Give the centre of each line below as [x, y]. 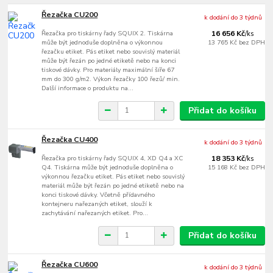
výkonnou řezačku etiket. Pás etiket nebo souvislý [113, 176]
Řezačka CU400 [70, 139]
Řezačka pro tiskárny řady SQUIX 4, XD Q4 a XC [112, 158]
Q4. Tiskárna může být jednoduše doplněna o [108, 167]
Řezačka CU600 [70, 264]
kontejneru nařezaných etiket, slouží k [97, 204]
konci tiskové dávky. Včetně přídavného [98, 194]
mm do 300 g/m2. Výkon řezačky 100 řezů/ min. [111, 79]
